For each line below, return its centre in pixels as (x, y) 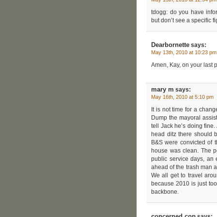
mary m (163, 89)
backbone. (165, 192)
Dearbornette (170, 45)
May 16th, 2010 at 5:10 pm (182, 97)
